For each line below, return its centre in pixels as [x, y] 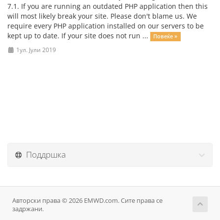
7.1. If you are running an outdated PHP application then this [108, 6]
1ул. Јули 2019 [35, 50]
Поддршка [44, 154]
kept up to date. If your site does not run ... [79, 36]
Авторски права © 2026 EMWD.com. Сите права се [87, 201]
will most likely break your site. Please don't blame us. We [102, 16]
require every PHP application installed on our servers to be [106, 26]
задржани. [28, 209]
